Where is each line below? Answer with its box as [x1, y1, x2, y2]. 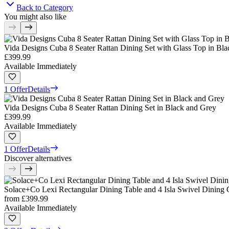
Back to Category [16, 3, 73, 12]
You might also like [4, 12, 66, 21]
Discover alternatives [4, 153, 72, 163]
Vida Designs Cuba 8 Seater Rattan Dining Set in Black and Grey [4, 103, 216, 112]
